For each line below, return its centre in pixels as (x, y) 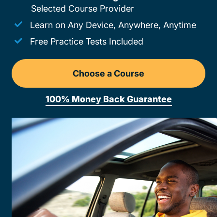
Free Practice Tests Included (87, 41)
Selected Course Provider (83, 8)
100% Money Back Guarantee (108, 99)
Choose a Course (108, 73)
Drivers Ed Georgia (147, 79)
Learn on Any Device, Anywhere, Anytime (113, 25)
